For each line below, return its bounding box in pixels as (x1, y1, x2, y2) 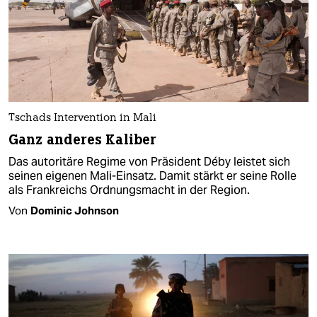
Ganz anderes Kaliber (8, 130, 156, 149)
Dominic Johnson (30, 203, 119, 217)
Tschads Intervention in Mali (8, 113, 156, 124)
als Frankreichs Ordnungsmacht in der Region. (8, 182, 250, 197)
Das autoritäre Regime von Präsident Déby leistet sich (8, 154, 290, 169)
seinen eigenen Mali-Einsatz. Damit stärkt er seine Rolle (8, 168, 296, 183)
